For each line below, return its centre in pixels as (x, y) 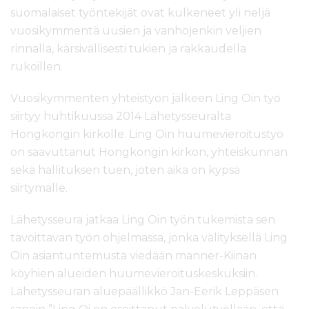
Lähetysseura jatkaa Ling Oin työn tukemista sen (143, 220)
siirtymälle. (39, 188)
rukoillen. (37, 67)
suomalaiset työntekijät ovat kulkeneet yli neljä (140, 13)
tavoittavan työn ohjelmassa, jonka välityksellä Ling (149, 238)
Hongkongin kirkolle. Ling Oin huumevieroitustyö (147, 134)
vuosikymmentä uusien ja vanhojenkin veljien (136, 31)
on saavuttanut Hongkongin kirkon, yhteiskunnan (149, 152)
